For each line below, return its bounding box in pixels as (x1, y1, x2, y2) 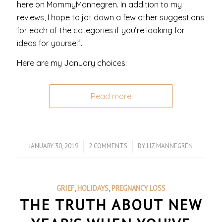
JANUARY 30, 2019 (29, 141, 79, 150)
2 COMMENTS (89, 141, 128, 150)
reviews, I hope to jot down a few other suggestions (16, 12, 204, 23)
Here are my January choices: (16, 57, 127, 68)
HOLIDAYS (77, 183, 109, 193)
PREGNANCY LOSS (111, 183, 166, 193)
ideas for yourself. (16, 38, 82, 49)
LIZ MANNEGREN (147, 141, 193, 150)
